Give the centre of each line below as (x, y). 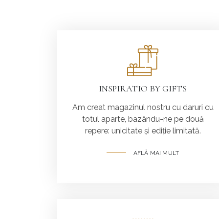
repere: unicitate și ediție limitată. (143, 131)
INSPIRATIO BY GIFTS (143, 88)
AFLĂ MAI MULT (156, 153)
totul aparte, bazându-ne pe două (143, 119)
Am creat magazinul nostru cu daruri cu (143, 107)
